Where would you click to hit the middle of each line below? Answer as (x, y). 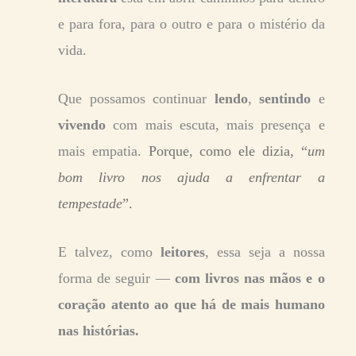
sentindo (289, 98)
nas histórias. (99, 330)
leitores (182, 252)
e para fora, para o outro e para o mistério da (192, 23)
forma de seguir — (116, 278)
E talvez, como (109, 252)
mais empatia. (103, 151)
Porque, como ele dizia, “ (228, 151)
